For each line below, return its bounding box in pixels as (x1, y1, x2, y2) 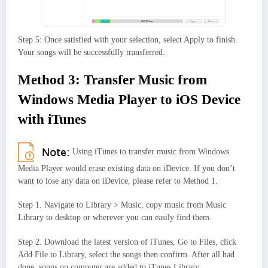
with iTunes (18, 111, 86, 127)
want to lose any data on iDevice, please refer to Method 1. (18, 176, 218, 186)
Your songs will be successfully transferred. (18, 47, 165, 57)
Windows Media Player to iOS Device (18, 92, 240, 107)
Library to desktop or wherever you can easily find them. (18, 213, 212, 223)
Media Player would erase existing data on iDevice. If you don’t (18, 164, 235, 173)
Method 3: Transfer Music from (18, 72, 207, 87)
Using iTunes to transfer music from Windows (72, 147, 229, 156)
